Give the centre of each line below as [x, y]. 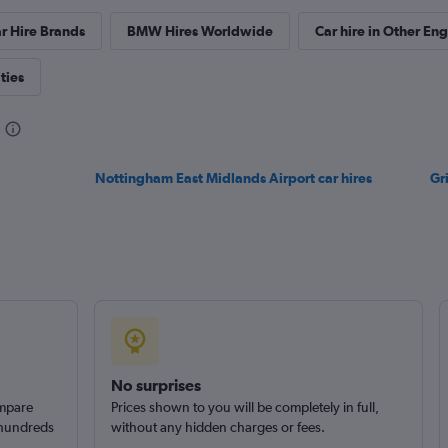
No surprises [155, 385]
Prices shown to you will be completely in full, [244, 407]
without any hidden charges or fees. [217, 427]
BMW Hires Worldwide [199, 31]
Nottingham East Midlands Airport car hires [234, 178]
